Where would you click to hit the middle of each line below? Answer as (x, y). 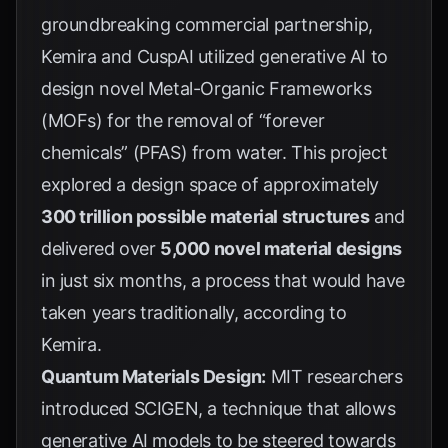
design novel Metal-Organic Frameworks (206, 88)
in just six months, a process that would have (223, 280)
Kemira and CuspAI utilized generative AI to (214, 56)
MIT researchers (334, 376)
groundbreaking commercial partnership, (207, 24)
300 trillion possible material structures (205, 216)
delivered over (100, 248)
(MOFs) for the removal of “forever (183, 120)
